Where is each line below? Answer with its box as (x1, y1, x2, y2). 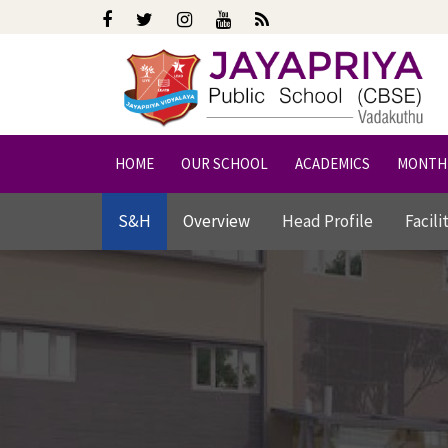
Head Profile (282, 210, 373, 233)
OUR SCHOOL (181, 154, 268, 174)
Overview (183, 210, 250, 233)
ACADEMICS (295, 154, 370, 174)
